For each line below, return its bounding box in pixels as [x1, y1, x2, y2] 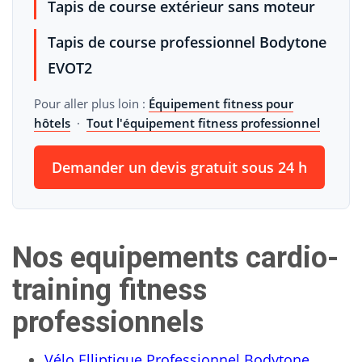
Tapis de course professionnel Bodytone [48, 32, 326, 52]
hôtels [34, 115, 70, 131]
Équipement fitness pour [149, 95, 293, 112]
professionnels [12, 305, 204, 339]
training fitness [12, 273, 207, 307]
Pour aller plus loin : [34, 95, 149, 112]
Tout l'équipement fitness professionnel [86, 115, 320, 131]
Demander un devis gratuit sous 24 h [52, 158, 307, 177]
